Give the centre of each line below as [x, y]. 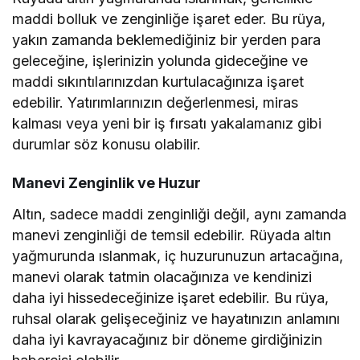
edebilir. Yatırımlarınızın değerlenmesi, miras [155, 103]
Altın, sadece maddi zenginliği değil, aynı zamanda [180, 215]
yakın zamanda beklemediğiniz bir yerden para [167, 40]
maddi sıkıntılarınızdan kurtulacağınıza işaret [158, 82]
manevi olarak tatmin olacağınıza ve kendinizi [162, 277]
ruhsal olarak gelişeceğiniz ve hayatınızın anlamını [176, 319]
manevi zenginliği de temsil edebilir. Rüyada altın [172, 235]
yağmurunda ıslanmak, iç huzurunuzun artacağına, [178, 256]
